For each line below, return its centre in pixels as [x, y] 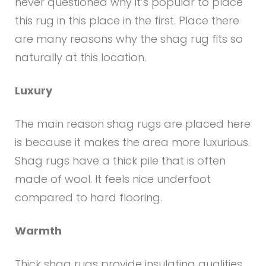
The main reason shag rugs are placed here [133, 124]
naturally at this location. [80, 57]
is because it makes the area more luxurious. [132, 142]
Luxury [34, 91]
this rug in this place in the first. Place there [127, 20]
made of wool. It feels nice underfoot [113, 179]
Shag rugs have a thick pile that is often [120, 161]
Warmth [38, 231]
